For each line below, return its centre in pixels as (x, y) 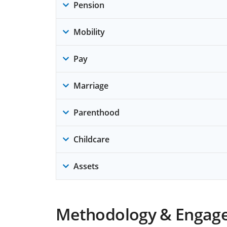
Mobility (89, 32)
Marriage (91, 86)
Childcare (91, 139)
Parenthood (97, 112)
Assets (86, 166)
